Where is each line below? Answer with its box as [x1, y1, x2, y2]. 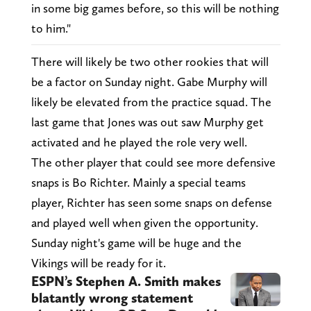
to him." [31, 21, 71, 36]
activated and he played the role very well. [31, 135, 250, 150]
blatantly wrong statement [31, 289, 193, 307]
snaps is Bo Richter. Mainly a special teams [31, 175, 246, 190]
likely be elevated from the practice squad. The [31, 94, 271, 110]
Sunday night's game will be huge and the [31, 235, 242, 251]
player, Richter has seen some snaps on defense [31, 195, 272, 210]
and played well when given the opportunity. [31, 215, 258, 230]
